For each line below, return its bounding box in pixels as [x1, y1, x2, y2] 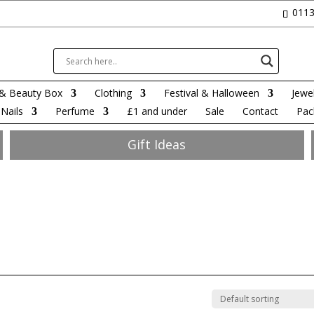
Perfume [55, 104, 95, 118]
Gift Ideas [128, 136, 186, 153]
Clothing [95, 86, 132, 100]
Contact [243, 104, 278, 118]
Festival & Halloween [164, 86, 259, 100]
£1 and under [127, 104, 187, 118]
